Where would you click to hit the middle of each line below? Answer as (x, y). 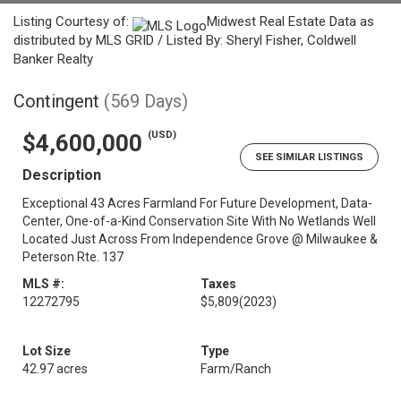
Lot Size (47, 351)
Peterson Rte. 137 (73, 257)
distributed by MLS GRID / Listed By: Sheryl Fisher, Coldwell (185, 40)
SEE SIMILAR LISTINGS (309, 157)
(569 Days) (146, 101)
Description (62, 175)
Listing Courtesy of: (73, 21)
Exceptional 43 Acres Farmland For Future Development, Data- (197, 203)
